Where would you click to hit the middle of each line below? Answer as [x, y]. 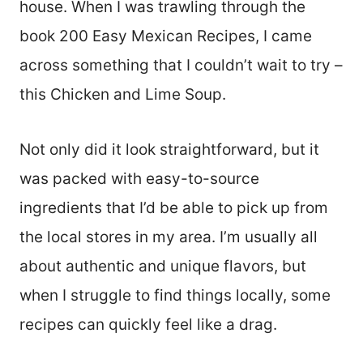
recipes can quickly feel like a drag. [148, 324]
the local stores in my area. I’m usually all [169, 237]
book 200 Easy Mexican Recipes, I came [166, 36]
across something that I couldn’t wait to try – [181, 65]
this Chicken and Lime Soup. [123, 94]
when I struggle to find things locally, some [175, 295]
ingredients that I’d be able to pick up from [174, 207]
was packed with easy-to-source [139, 178]
